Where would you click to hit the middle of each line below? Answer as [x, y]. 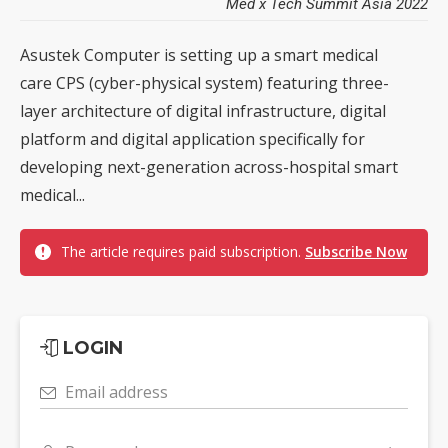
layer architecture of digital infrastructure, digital [203, 110]
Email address [116, 391]
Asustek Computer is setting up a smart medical [199, 54]
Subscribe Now [356, 251]
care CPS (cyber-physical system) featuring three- [204, 82]
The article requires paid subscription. [183, 251]
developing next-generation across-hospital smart [209, 166]
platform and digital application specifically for [192, 138]
